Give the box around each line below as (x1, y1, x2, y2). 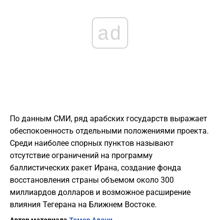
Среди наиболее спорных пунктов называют (10, 138, 174, 148)
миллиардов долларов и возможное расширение (10, 188, 191, 197)
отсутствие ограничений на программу (10, 151, 153, 161)
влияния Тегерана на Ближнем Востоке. (10, 200, 157, 210)
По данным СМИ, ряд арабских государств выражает (10, 114, 207, 124)
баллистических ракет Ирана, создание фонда (10, 163, 181, 173)
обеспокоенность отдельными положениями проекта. (10, 126, 209, 136)
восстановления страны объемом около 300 (10, 175, 174, 185)
